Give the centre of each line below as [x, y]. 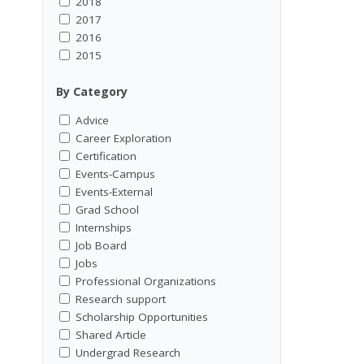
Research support [121, 299]
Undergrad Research [128, 353]
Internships [104, 228]
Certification [106, 156]
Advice [92, 121]
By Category [92, 92]
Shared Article [111, 335]
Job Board [101, 246]
